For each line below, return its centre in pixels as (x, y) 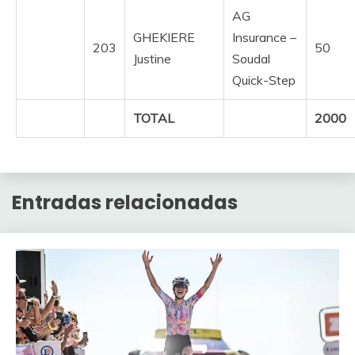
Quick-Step (264, 80)
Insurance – (264, 38)
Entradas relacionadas (125, 203)
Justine (152, 59)
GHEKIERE (164, 38)
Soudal (251, 59)
